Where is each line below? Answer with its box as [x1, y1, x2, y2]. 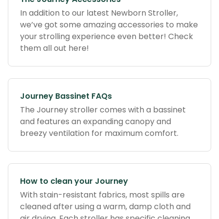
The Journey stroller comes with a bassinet [20, 104, 186, 115]
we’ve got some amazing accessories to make [20, 19, 198, 30]
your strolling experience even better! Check [20, 31, 193, 42]
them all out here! [20, 43, 89, 54]
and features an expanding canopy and [20, 116, 171, 127]
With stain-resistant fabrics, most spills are [20, 189, 185, 200]
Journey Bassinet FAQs [20, 90, 112, 102]
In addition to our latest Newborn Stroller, [20, 7, 178, 19]
